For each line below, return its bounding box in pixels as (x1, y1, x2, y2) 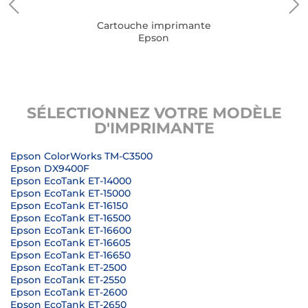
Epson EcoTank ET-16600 (10, 224, 131, 236)
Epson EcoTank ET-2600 (10, 286, 127, 298)
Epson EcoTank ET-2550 (10, 274, 126, 286)
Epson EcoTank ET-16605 (10, 236, 131, 249)
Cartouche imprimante (96, 19, 211, 32)
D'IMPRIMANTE (93, 119, 214, 137)
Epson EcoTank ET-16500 (10, 212, 131, 224)
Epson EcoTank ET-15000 (10, 187, 131, 199)
